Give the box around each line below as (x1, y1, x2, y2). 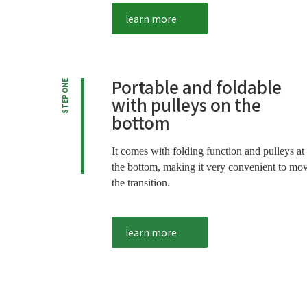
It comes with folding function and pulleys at (111, 145, 304, 158)
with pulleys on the (111, 93, 261, 117)
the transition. (111, 177, 170, 189)
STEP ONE (60, 78, 70, 114)
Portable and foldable (111, 75, 282, 99)
